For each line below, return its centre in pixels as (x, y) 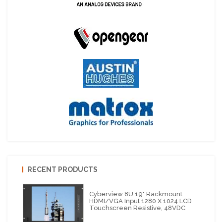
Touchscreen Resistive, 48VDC (138, 208)
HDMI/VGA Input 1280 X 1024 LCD (141, 201)
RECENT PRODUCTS (62, 169)
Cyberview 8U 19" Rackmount (136, 194)
